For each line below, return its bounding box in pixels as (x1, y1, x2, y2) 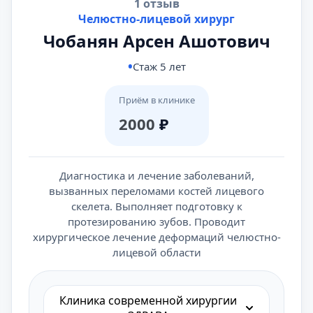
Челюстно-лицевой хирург (78, 11, 235, 27)
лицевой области (112, 245, 201, 259)
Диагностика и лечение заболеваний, (59, 168, 254, 182)
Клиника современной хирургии (59, 293, 237, 308)
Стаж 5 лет (132, 59, 186, 73)
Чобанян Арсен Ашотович (43, 29, 270, 52)
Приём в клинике (118, 94, 195, 106)
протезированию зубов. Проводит (68, 214, 245, 228)
